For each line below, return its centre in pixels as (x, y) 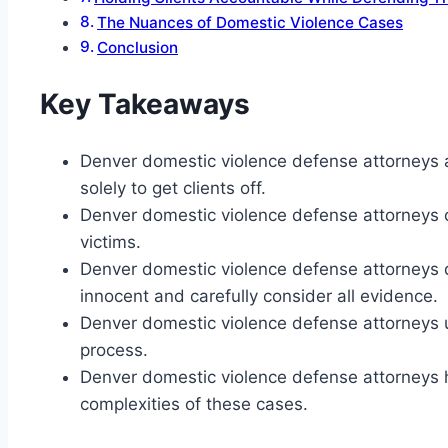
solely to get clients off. (173, 188)
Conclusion (138, 47)
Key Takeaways (145, 104)
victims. (110, 242)
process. (114, 350)
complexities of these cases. (194, 404)
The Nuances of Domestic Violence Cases (250, 22)
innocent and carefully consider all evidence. (259, 296)
